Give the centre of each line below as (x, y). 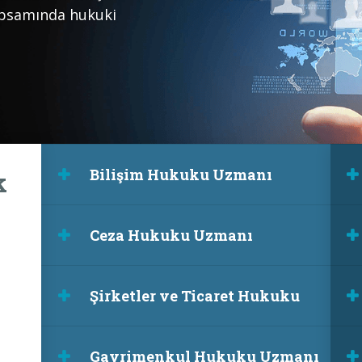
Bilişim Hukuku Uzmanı (181, 175)
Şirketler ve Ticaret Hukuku (195, 296)
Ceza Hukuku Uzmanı (172, 235)
